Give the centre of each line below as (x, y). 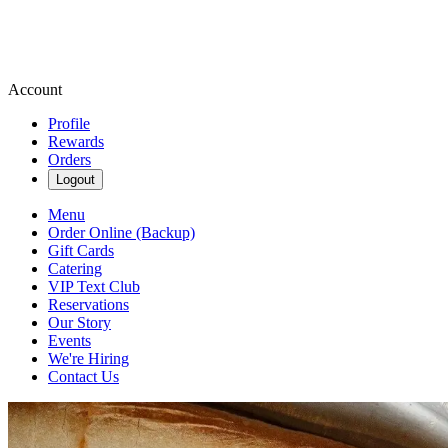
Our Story (79, 322)
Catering (75, 268)
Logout (75, 179)
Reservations (88, 304)
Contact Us (83, 376)
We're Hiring (88, 358)
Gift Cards (81, 250)
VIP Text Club (94, 286)
